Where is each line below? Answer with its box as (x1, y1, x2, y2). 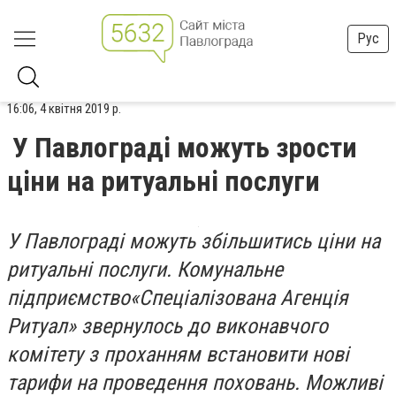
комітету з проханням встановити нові (7, 342, 349, 367)
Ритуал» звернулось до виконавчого (7, 314, 328, 339)
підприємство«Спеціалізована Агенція (7, 286, 348, 310)
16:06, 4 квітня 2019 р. (7, 101, 121, 117)
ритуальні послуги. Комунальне (7, 257, 283, 282)
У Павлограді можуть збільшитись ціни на (7, 229, 380, 254)
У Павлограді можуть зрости (12, 131, 357, 164)
